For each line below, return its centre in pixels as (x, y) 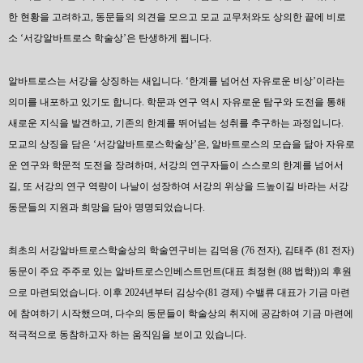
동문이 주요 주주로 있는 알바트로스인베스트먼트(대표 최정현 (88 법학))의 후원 (180, 271)
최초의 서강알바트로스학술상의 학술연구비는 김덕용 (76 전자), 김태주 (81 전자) (181, 250)
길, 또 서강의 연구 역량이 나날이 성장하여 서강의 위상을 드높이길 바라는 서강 (178, 186)
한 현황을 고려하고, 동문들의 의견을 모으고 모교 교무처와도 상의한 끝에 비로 (177, 17)
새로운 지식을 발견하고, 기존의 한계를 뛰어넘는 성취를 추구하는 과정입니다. (176, 123)
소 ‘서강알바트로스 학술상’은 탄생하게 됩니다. (110, 38)
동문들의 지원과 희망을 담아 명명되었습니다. (108, 207)
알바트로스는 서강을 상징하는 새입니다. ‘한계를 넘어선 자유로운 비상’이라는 (177, 81)
